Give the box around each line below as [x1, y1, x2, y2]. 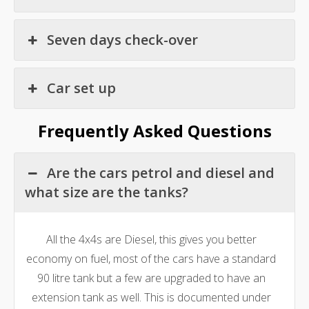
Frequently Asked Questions [37, 119, 272, 142]
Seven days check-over [47, 30, 199, 50]
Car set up [47, 79, 117, 98]
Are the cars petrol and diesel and [47, 163, 275, 183]
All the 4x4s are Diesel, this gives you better [46, 232, 257, 248]
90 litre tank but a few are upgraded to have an [37, 270, 266, 286]
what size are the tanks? [25, 183, 188, 202]
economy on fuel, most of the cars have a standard [26, 251, 276, 267]
